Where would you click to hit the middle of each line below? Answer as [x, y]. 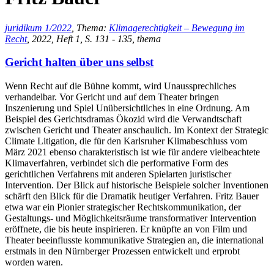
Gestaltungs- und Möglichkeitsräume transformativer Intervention [131, 218]
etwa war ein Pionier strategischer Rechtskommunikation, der [123, 207]
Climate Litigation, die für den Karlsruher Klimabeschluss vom [126, 141]
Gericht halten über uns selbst [79, 62]
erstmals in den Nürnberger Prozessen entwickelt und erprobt [122, 251]
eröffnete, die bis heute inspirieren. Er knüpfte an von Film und [126, 229]
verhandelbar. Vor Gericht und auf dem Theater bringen [112, 97]
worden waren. [34, 262]
